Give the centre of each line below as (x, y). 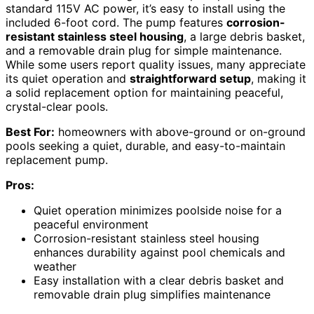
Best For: (30, 132)
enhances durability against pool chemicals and (159, 253)
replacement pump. (57, 160)
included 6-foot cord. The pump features (116, 23)
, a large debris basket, (244, 37)
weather (55, 267)
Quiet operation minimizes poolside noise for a (158, 211)
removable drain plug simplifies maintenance (152, 295)
